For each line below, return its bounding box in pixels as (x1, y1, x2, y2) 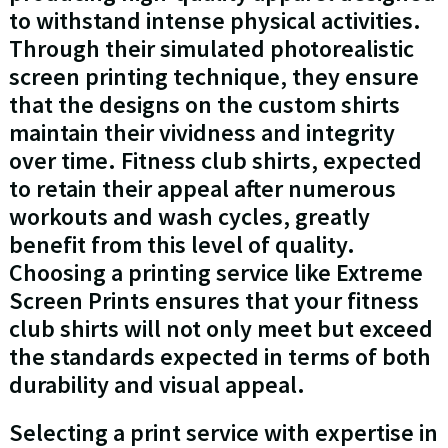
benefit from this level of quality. (8, 229, 355, 261)
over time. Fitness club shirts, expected (8, 145, 422, 177)
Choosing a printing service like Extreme (8, 257, 423, 289)
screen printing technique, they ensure (8, 61, 419, 93)
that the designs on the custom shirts (8, 89, 400, 121)
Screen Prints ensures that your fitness (8, 285, 419, 317)
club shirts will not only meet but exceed (8, 313, 433, 345)
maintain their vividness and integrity (8, 117, 395, 149)
